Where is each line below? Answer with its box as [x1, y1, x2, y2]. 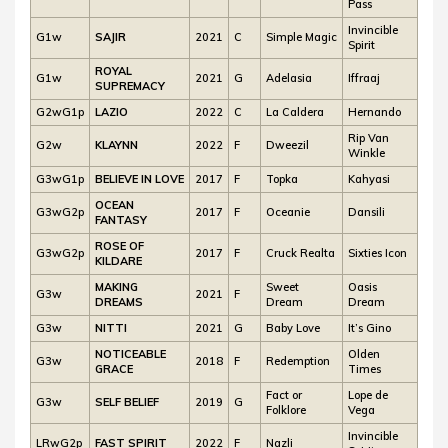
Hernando [348, 104, 401, 119]
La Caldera [266, 104, 324, 119]
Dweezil [266, 137, 309, 152]
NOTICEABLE [95, 346, 166, 361]
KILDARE [95, 253, 142, 268]
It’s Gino [348, 320, 391, 335]
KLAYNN [95, 137, 138, 152]
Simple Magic [266, 29, 337, 44]
